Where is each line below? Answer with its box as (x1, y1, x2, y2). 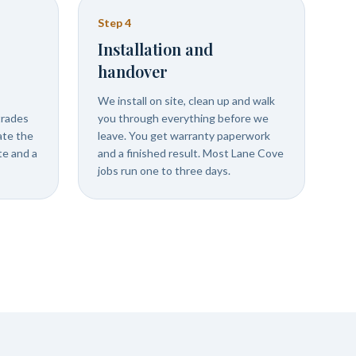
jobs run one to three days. (98, 164, 230, 177)
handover (98, 60, 168, 82)
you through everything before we (98, 111, 269, 125)
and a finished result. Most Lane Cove (98, 146, 284, 160)
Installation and (98, 38, 213, 60)
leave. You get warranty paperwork (98, 129, 270, 142)
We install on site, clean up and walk (98, 94, 275, 107)
